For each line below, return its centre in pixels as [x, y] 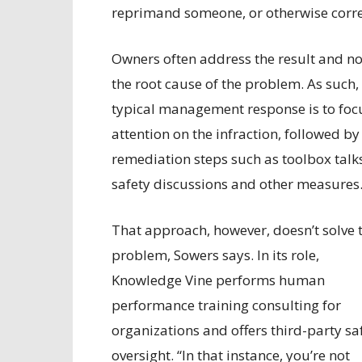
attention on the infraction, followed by [236, 134]
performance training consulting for [226, 305]
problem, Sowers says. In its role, [215, 255]
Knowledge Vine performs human [218, 280]
